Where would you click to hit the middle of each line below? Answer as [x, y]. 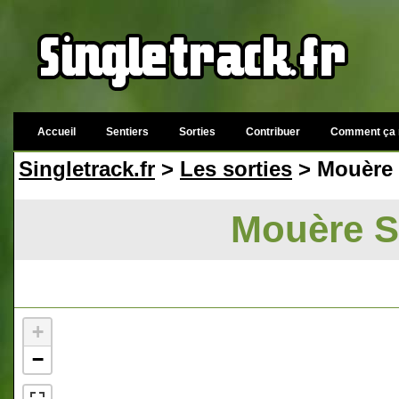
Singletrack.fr [87, 169]
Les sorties [236, 169]
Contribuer [273, 132]
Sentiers [127, 132]
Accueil [57, 132]
